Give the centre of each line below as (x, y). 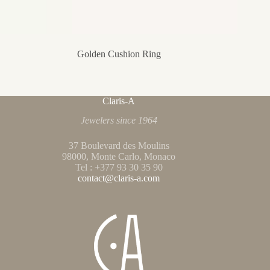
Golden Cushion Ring (119, 54)
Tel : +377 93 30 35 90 (119, 168)
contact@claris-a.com (119, 178)
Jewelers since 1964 (119, 121)
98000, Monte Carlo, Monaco (119, 157)
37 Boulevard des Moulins (119, 146)
